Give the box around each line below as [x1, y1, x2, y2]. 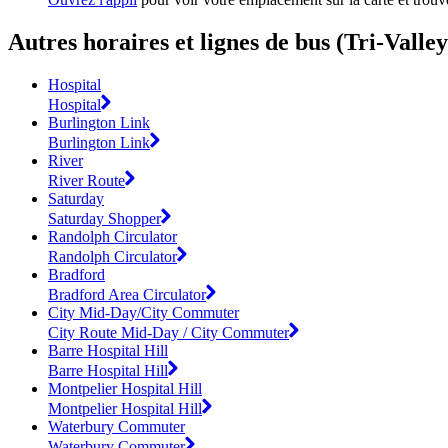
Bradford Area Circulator [48, 285, 206, 303]
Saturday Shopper [48, 209, 161, 227]
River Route [48, 171, 125, 189]
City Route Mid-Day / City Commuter [48, 323, 289, 341]
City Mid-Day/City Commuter [48, 303, 239, 321]
